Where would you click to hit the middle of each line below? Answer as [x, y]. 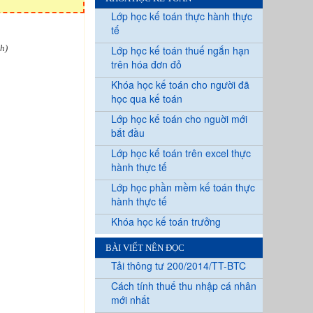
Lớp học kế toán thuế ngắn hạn [180, 50]
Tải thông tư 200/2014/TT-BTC [179, 265]
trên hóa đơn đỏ [146, 64]
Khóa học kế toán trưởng [166, 221]
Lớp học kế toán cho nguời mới [179, 118]
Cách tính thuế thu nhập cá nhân [184, 285]
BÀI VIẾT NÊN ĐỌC [145, 247]
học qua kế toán [147, 98]
